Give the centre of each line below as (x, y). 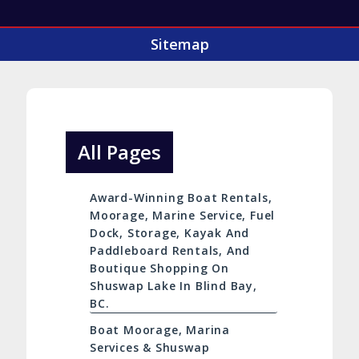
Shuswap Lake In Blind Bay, (173, 286)
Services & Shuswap (149, 348)
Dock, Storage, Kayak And (169, 233)
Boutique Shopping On (159, 268)
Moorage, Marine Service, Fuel (182, 216)
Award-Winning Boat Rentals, (181, 198)
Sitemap (179, 44)
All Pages (119, 152)
